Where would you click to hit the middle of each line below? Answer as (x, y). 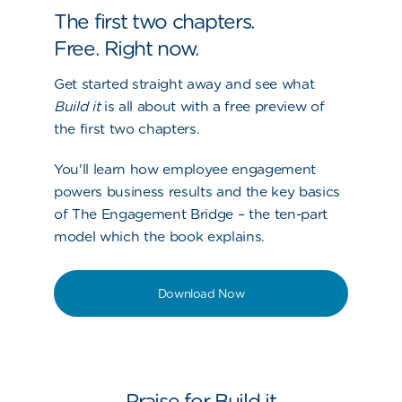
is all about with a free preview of (212, 106)
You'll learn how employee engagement (185, 169)
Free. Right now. (127, 48)
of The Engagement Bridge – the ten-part (191, 214)
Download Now (201, 293)
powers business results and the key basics (197, 192)
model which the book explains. (160, 236)
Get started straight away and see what (184, 84)
